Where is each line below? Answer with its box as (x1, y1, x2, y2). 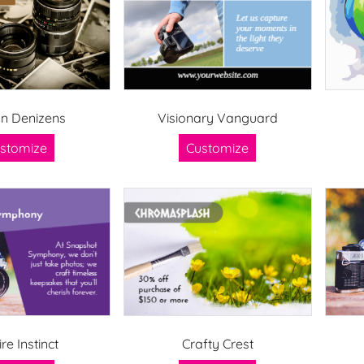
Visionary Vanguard (157, 109, 278, 126)
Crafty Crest (181, 335, 253, 352)
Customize (186, 139, 249, 156)
